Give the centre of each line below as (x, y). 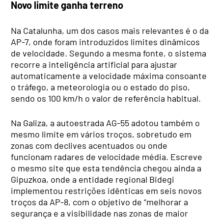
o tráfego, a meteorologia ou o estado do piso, (101, 87)
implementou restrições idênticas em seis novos (107, 190)
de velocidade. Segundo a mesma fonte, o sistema (109, 53)
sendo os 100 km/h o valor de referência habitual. (106, 98)
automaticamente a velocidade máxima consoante (109, 75)
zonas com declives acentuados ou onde (89, 145)
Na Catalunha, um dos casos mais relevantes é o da (110, 30)
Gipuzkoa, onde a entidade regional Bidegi (93, 179)
